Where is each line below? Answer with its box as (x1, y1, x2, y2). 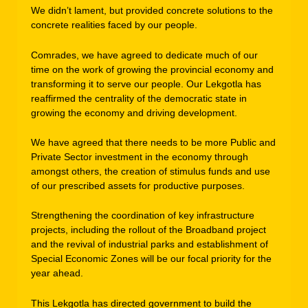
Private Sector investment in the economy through (31, 151, 248, 163)
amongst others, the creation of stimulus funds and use (31, 166, 270, 177)
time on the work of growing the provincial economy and (31, 63, 274, 75)
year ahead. (31, 267, 83, 279)
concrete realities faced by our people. (31, 19, 197, 31)
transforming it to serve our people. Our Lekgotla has (31, 78, 261, 89)
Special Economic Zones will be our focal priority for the (31, 253, 272, 265)
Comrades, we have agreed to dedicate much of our (31, 49, 258, 60)
